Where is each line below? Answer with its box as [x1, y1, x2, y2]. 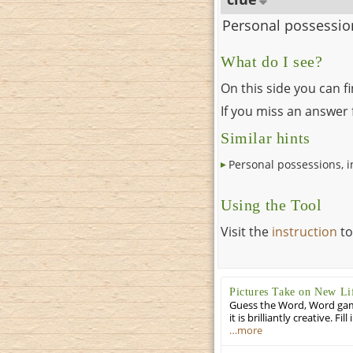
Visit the [221, 223, 272, 241]
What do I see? [221, 54, 323, 71]
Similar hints [221, 130, 310, 147]
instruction [272, 223, 337, 241]
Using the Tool [221, 197, 322, 214]
